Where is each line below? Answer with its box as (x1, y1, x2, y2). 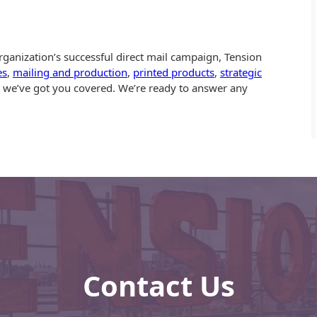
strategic (220, 64, 262, 79)
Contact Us (82, 265, 235, 305)
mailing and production (13, 64, 127, 79)
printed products (133, 64, 214, 79)
